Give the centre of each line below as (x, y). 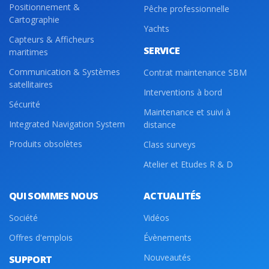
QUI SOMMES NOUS (54, 195)
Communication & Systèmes (65, 71)
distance (160, 124)
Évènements (168, 237)
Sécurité (25, 104)
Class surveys (170, 144)
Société (23, 217)
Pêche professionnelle (186, 8)
